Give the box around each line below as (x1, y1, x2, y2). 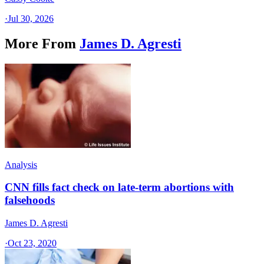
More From (5, 35, 76, 51)
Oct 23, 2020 (8, 238, 57, 248)
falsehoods (5, 194, 55, 207)
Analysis (5, 159, 37, 170)
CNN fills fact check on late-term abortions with (5, 181, 234, 194)
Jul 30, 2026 (8, 13, 54, 24)
